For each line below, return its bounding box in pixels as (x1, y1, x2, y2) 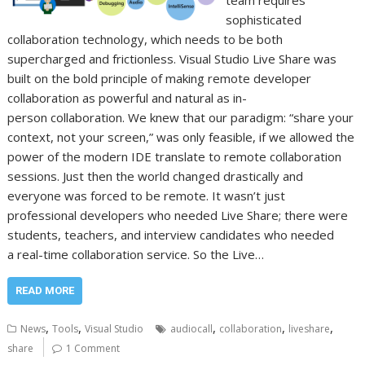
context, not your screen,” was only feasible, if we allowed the (7, 129, 355, 145)
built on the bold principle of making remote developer (7, 70, 312, 86)
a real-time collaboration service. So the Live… (7, 246, 265, 262)
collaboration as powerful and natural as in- (7, 90, 248, 106)
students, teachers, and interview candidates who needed (7, 226, 335, 243)
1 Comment (66, 341, 121, 355)
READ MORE (15, 284, 75, 297)
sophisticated (225, 11, 301, 28)
